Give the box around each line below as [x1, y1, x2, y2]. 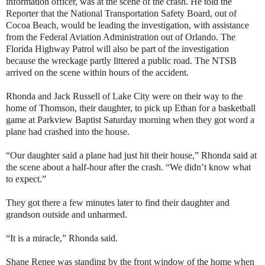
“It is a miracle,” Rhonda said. [6, 233, 118, 244]
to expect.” [6, 174, 46, 185]
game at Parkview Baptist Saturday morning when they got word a [6, 115, 254, 125]
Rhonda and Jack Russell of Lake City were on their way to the [6, 91, 243, 102]
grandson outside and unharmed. [6, 209, 127, 220]
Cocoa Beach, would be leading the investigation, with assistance [6, 20, 249, 31]
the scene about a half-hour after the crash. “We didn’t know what [6, 162, 251, 173]
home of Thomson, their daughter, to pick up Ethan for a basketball [6, 103, 256, 114]
